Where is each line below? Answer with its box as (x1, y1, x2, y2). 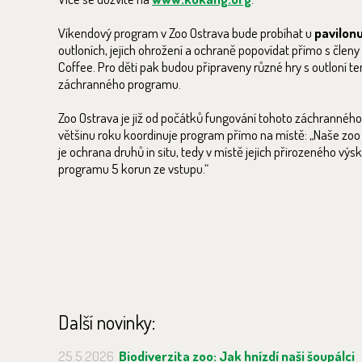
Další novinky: (58, 309, 155, 335)
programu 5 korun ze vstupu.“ (58, 160, 208, 177)
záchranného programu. (58, 75, 181, 92)
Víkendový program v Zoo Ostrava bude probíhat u (58, 24, 314, 41)
